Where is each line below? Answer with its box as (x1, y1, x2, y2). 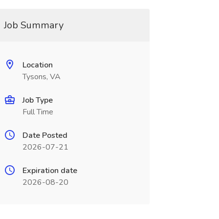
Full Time (22, 107, 53, 117)
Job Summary (3, 19, 64, 32)
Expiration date (22, 165, 77, 176)
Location (22, 60, 53, 70)
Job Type (22, 95, 53, 106)
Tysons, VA (22, 71, 61, 82)
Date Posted (22, 130, 67, 141)
